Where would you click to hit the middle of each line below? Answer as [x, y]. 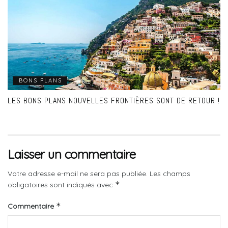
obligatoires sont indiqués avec [61, 185]
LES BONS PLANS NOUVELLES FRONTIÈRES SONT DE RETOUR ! [114, 101]
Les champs [170, 174]
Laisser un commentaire [72, 154]
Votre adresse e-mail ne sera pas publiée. [78, 174]
